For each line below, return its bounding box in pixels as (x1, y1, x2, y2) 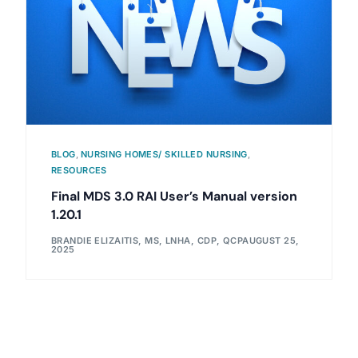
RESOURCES (50, 164, 107, 176)
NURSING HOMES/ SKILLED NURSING (80, 148, 248, 160)
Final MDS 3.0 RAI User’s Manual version (50, 187, 297, 205)
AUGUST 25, (242, 235, 300, 247)
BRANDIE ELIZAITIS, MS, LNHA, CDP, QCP (50, 235, 243, 247)
